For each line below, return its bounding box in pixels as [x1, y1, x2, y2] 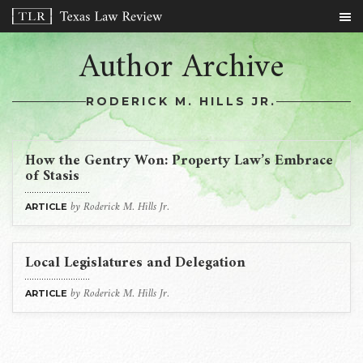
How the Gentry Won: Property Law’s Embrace [25, 148, 333, 173]
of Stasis [25, 164, 79, 189]
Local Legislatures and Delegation [25, 250, 246, 275]
